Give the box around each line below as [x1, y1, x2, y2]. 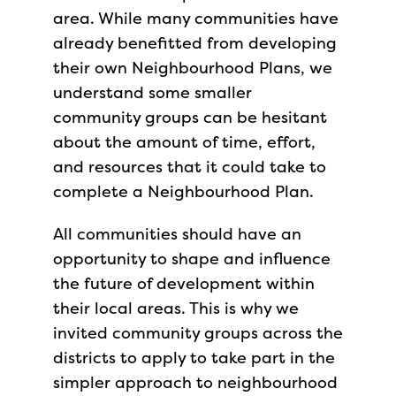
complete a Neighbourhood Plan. [53, 180, 314, 202]
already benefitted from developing [53, 32, 337, 54]
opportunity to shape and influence [53, 247, 331, 270]
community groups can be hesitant [53, 106, 327, 128]
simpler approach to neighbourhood [53, 371, 338, 393]
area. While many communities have [53, 7, 339, 29]
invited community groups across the [53, 322, 343, 344]
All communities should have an [53, 223, 301, 245]
